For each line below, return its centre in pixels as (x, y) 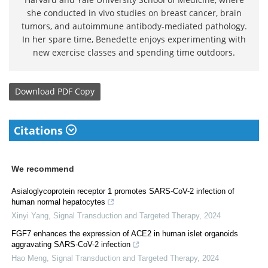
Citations (40, 130)
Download (35, 92)
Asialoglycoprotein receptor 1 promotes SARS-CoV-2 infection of (123, 191)
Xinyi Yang (30, 215)
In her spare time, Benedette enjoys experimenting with (134, 39)
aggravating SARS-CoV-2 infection (71, 244)
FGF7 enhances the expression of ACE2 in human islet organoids (125, 233)
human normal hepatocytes (58, 202)
